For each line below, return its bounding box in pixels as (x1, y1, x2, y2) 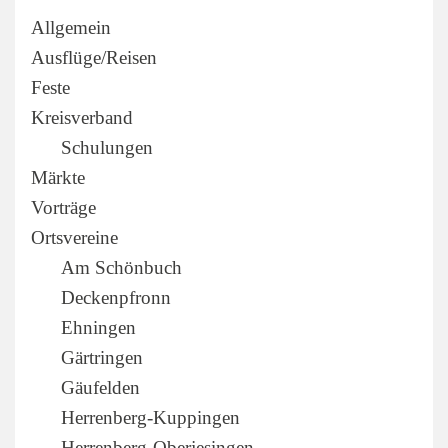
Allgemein (31, 16, 111, 38)
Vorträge (31, 196, 96, 218)
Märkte (31, 166, 85, 188)
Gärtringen (61, 346, 143, 368)
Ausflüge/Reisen (31, 46, 157, 68)
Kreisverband (31, 106, 133, 128)
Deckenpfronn (61, 286, 171, 308)
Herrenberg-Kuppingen (61, 406, 240, 428)
